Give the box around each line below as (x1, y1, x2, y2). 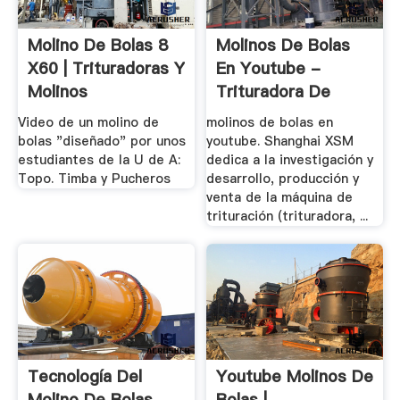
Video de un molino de (17, 113, 159, 132)
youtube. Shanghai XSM (206, 132, 354, 151)
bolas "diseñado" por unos (17, 132, 186, 151)
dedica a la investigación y (206, 151, 374, 170)
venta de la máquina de (206, 188, 354, 207)
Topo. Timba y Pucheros (17, 170, 171, 188)
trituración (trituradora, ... (206, 207, 369, 226)
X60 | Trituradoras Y (27, 56, 185, 79)
